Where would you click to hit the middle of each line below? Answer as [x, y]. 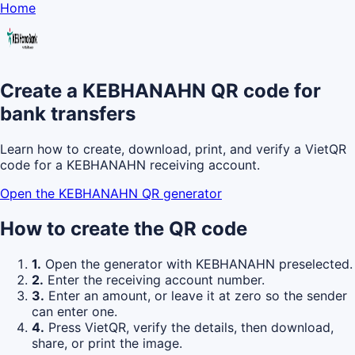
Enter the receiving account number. [154, 279]
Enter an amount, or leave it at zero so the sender [196, 295]
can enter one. [74, 311]
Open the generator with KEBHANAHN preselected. [197, 263]
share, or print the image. [107, 343]
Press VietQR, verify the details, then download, [189, 327]
